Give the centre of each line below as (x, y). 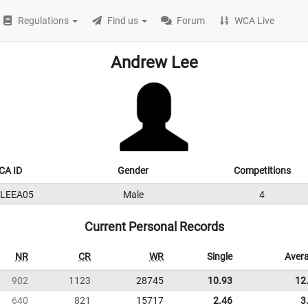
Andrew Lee (154, 63)
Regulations (44, 21)
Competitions (262, 170)
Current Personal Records (154, 227)
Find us (123, 21)
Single (220, 256)
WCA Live (255, 21)
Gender (133, 170)
